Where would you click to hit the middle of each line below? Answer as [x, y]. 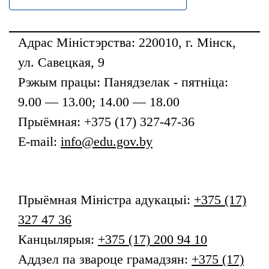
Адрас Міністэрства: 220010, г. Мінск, [127, 42]
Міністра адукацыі [132, 200]
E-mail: [39, 141]
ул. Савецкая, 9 [61, 62]
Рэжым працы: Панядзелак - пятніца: [123, 82]
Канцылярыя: [58, 239]
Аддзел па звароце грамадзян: [105, 259]
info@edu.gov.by [107, 141]
